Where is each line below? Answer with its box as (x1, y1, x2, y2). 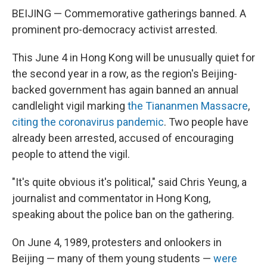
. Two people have (164, 116, 249, 129)
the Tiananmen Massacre (128, 100, 248, 113)
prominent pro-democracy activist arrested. (12, 23, 218, 36)
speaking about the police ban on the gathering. (12, 208, 234, 221)
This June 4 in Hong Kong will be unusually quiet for (12, 51, 255, 64)
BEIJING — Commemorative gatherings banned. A (12, 7, 246, 20)
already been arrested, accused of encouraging (12, 132, 234, 145)
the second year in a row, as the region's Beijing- (12, 67, 237, 80)
